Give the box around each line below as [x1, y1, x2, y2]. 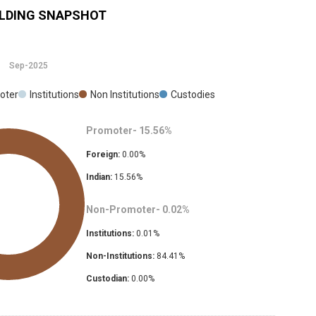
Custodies [171, 89, 215, 101]
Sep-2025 [9, 61, 48, 71]
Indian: [85, 172, 112, 183]
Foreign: [85, 150, 120, 160]
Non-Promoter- [85, 204, 160, 216]
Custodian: [85, 274, 129, 284]
